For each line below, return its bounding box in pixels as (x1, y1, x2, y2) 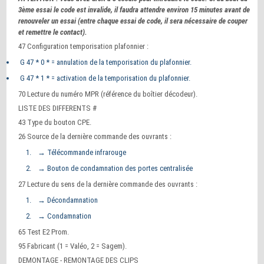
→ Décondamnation (36, 196, 98, 204)
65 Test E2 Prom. (18, 227, 70, 236)
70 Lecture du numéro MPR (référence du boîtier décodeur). (18, 90, 198, 98)
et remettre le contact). (18, 28, 88, 37)
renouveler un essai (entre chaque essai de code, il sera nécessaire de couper (18, 16, 248, 25)
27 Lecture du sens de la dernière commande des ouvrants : (18, 180, 198, 189)
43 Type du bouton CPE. (18, 118, 92, 127)
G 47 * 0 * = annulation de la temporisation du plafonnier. (18, 58, 192, 67)
